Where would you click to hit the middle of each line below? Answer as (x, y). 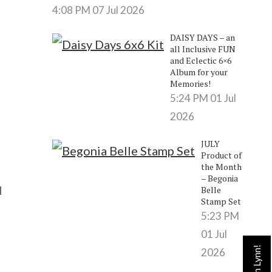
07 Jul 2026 (118, 10)
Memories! (190, 83)
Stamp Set (221, 201)
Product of (221, 155)
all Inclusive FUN (202, 49)
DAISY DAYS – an (202, 37)
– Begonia (219, 178)
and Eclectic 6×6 (200, 60)
